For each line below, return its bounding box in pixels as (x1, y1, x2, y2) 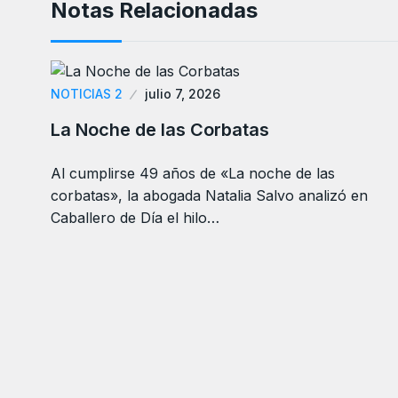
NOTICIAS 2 (51, 86, 123, 102)
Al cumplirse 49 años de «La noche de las (51, 164, 335, 183)
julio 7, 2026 (145, 86, 220, 102)
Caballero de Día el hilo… (51, 209, 219, 227)
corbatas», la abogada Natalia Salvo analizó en (51, 187, 368, 205)
